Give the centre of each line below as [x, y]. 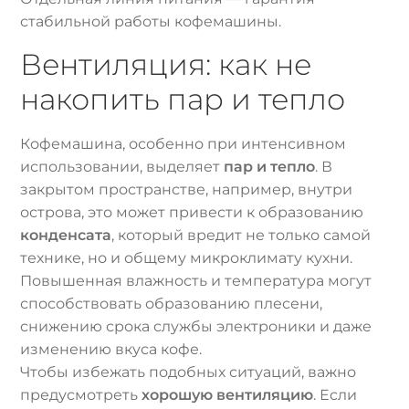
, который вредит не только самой [241, 236]
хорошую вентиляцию [228, 395]
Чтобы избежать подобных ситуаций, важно [189, 372]
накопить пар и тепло [183, 100]
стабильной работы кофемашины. [151, 22]
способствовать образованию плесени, [172, 304]
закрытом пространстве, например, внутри [187, 190]
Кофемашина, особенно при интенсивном [184, 144]
